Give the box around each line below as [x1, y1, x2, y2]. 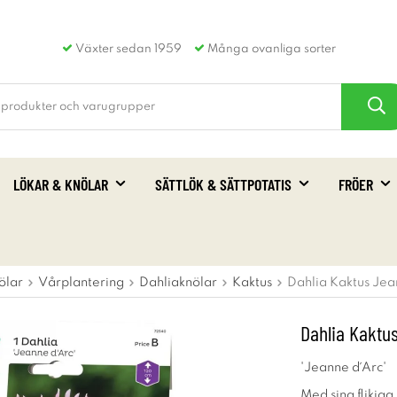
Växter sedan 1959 [72, 43, 182, 55]
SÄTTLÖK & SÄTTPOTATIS [155, 175, 292, 194]
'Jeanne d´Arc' [300, 362, 386, 374]
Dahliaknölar [139, 276, 217, 289]
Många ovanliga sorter [204, 43, 336, 55]
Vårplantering [38, 276, 124, 289]
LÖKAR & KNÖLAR [13, 175, 108, 194]
